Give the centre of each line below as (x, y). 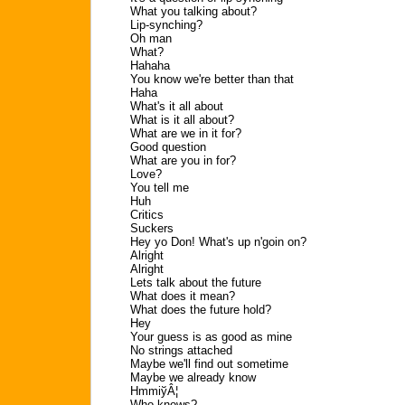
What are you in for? (183, 160)
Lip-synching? (166, 25)
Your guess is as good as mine (211, 337)
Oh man (151, 38)
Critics (147, 215)
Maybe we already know (193, 377)
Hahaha (150, 66)
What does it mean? (183, 296)
